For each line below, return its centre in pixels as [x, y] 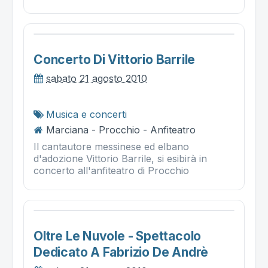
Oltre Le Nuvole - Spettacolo [118, 236]
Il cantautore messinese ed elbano [111, 147]
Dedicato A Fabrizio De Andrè [121, 252]
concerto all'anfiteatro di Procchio [111, 170]
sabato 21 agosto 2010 [97, 78]
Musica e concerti [86, 114]
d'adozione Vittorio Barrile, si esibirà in [120, 159]
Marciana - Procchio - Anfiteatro [121, 130]
